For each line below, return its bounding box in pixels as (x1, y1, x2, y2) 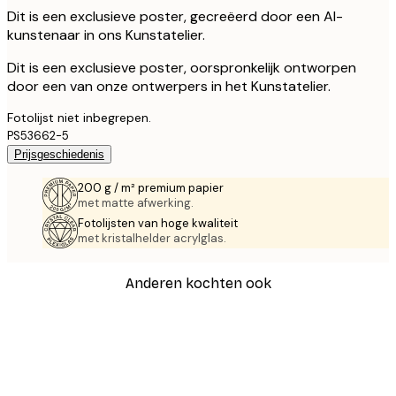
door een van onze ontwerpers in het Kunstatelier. (7, 77, 331, 96)
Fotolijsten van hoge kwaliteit (78, 216, 238, 232)
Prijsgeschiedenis (14, 148, 104, 162)
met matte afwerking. (78, 195, 194, 211)
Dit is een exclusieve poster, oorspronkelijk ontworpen (7, 58, 356, 78)
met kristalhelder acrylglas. (78, 231, 226, 247)
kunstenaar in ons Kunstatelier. (7, 26, 205, 45)
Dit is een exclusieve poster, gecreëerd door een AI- (7, 7, 343, 27)
